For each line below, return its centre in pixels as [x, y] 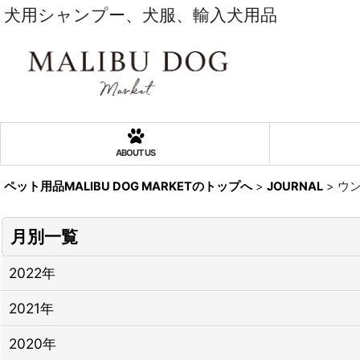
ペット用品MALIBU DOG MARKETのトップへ [128, 187]
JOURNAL [295, 187]
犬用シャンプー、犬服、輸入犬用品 [141, 15]
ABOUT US [135, 153]
